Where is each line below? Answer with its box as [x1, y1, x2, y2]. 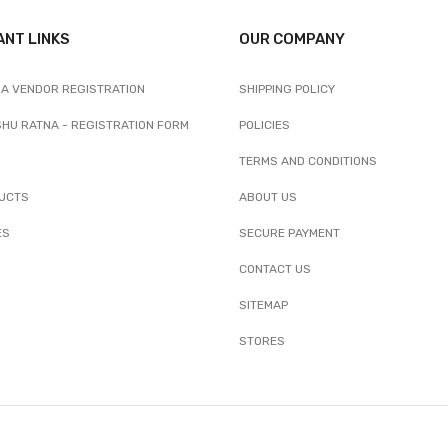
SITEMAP [239, 297, 288, 312]
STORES [239, 333, 285, 348]
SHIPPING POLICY [239, 81, 335, 96]
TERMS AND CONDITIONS [239, 153, 377, 168]
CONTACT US [239, 261, 311, 276]
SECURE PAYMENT [239, 225, 340, 240]
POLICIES [239, 117, 290, 132]
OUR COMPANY [239, 29, 345, 48]
